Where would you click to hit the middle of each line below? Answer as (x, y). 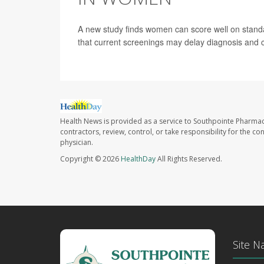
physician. (77, 143)
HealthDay (138, 159)
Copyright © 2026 (90, 159)
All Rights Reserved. (189, 159)
